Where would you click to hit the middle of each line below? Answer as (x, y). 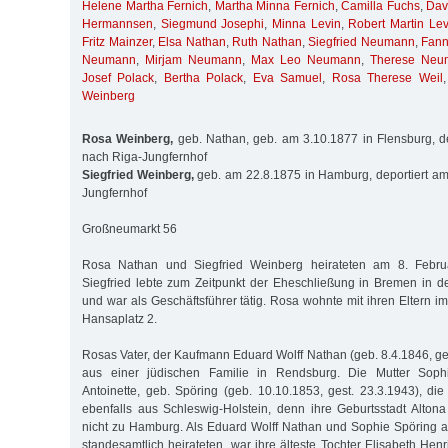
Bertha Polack (203, 78)
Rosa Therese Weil (387, 78)
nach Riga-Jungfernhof (144, 156)
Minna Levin (306, 24)
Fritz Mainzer (117, 42)
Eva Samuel (287, 78)
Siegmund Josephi (212, 24)
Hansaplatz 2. (119, 318)
